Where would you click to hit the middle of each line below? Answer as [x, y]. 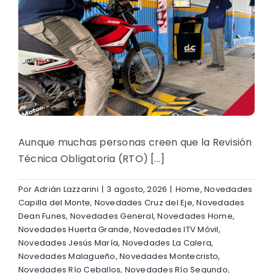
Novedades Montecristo [169, 257]
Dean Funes [42, 216]
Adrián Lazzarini [66, 190]
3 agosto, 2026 [137, 190]
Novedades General [112, 216]
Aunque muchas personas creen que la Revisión [135, 143]
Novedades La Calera [167, 243]
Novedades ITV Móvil [176, 230]
